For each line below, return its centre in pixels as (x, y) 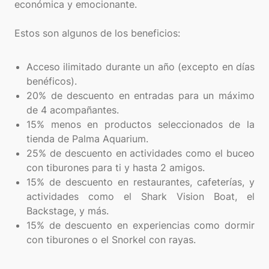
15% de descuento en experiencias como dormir (141, 225)
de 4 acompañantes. (73, 110)
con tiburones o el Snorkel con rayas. (111, 240)
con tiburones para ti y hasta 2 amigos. (116, 168)
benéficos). (52, 81)
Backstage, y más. (68, 211)
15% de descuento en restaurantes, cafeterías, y (141, 182)
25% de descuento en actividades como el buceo (141, 153)
